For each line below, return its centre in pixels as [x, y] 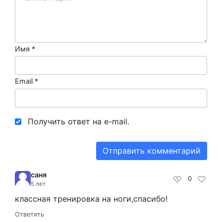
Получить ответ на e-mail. [79, 122]
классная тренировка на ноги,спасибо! [91, 198]
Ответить [29, 214]
